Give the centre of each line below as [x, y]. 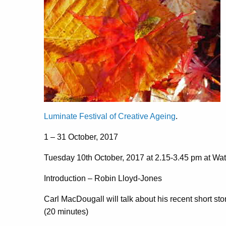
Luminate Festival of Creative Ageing [110, 116]
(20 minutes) [66, 211]
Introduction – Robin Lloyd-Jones [103, 178]
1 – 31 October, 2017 [81, 137]
